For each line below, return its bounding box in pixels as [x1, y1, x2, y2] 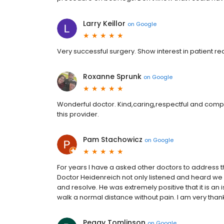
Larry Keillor [83, 18, 125, 29]
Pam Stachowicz [83, 134, 142, 145]
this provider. [57, 109, 99, 119]
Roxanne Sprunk [83, 71, 141, 82]
